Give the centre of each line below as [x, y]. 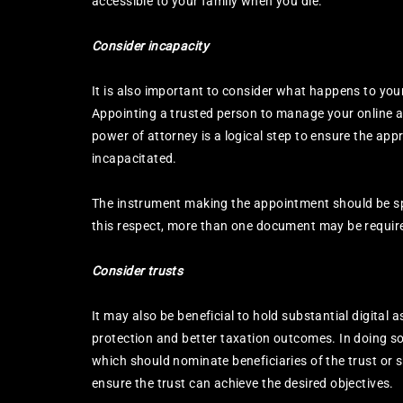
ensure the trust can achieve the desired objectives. [243, 383]
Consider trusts [138, 271]
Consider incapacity [150, 46]
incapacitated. [134, 158]
